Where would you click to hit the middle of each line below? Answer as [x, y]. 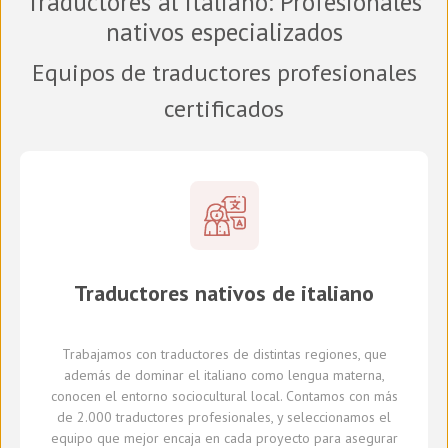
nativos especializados [224, 32]
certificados [224, 109]
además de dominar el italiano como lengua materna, [224, 375]
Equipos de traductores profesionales [224, 73]
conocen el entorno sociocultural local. [166, 396]
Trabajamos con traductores [147, 354]
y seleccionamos [328, 417]
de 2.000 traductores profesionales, [167, 417]
